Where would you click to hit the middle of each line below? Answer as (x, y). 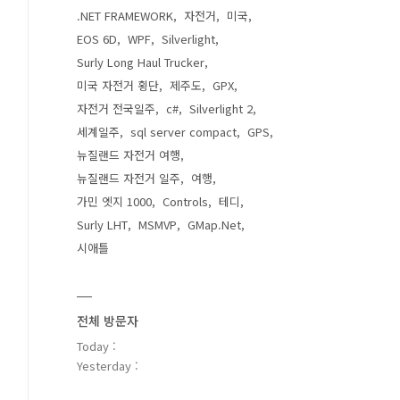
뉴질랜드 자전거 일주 (129, 178)
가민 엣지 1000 (114, 201)
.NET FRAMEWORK (125, 16)
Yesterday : (108, 366)
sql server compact (183, 132)
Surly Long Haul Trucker (141, 62)
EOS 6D (97, 39)
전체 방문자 (108, 321)
